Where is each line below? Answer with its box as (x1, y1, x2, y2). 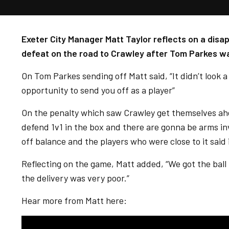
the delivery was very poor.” (21, 172, 129, 184)
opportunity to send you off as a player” (21, 84, 175, 96)
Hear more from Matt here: (21, 195, 127, 206)
